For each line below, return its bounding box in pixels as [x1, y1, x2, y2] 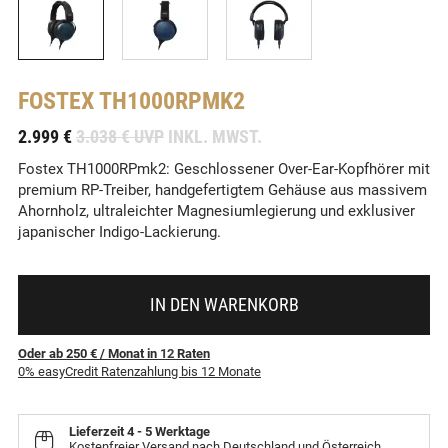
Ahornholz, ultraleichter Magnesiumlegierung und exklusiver [18, 202, 415, 221]
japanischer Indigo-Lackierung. [18, 223, 221, 242]
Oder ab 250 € [18, 346, 97, 362]
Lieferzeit [69, 424, 127, 440]
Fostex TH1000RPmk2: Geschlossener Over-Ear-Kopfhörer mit [18, 160, 430, 179]
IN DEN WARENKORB [149, 294, 299, 316]
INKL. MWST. [168, 126, 262, 148]
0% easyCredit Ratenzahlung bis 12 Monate [18, 364, 261, 380]
